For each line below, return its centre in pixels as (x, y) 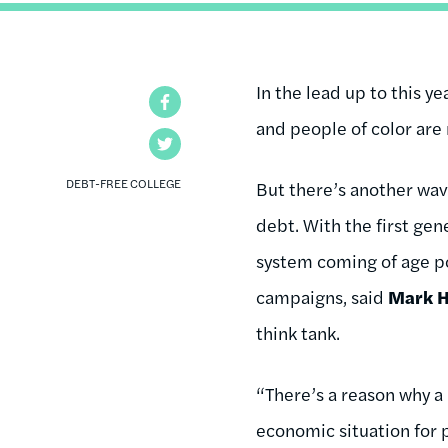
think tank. (298, 332)
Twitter (207, 143)
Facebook (215, 101)
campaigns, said (322, 296)
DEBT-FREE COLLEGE (124, 182)
